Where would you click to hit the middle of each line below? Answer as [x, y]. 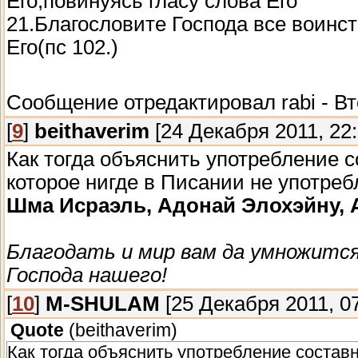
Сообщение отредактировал [144, 102]
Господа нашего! [87, 274]
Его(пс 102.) [62, 47]
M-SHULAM [103, 303]
